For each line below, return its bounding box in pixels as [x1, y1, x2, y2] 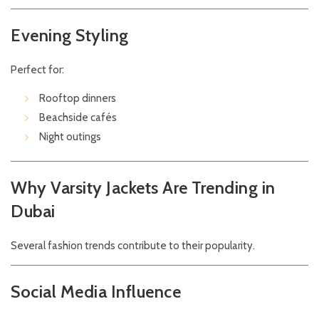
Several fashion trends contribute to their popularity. [11, 239, 255, 253]
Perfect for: [11, 63, 64, 77]
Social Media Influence [11, 281, 181, 303]
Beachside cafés [39, 111, 117, 125]
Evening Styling [11, 25, 129, 46]
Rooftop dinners [39, 92, 116, 105]
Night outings [39, 130, 101, 144]
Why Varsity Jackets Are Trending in [11, 177, 276, 199]
